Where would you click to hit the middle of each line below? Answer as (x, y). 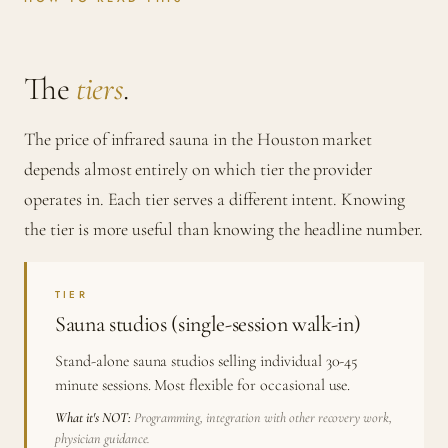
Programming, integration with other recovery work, (261, 418)
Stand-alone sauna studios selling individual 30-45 (207, 361)
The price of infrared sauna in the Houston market (198, 139)
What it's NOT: (93, 418)
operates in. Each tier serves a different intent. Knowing (214, 199)
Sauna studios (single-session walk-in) (208, 324)
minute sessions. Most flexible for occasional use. (203, 385)
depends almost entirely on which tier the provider (198, 169)
